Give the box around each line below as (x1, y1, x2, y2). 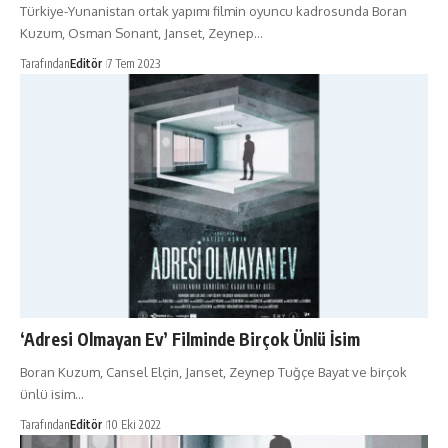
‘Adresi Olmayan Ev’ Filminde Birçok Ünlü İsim (20, 328, 360, 351)
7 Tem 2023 (107, 55, 160, 71)
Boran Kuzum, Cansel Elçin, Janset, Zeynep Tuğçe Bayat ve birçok (20, 364, 407, 381)
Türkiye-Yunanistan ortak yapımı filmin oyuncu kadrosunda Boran (20, 2, 407, 19)
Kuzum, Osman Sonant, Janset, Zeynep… (20, 24, 263, 41)
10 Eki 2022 (107, 417, 161, 433)
